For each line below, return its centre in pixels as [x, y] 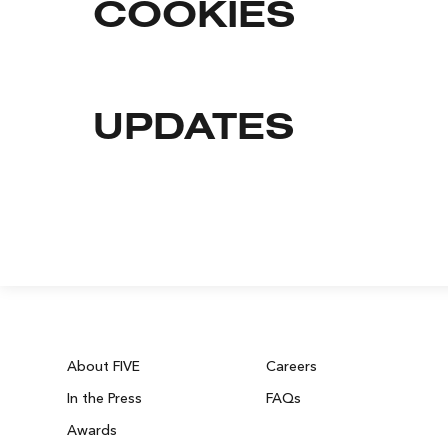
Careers [291, 365]
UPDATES [193, 130]
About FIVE [104, 365]
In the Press [105, 397]
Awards [92, 429]
